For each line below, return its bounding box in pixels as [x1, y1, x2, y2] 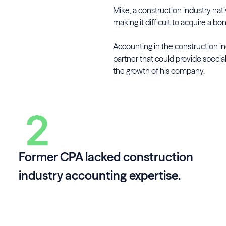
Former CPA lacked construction [18, 150, 193, 165]
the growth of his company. [113, 66, 205, 76]
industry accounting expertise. [18, 168, 181, 183]
